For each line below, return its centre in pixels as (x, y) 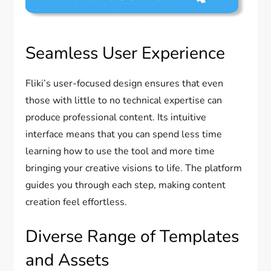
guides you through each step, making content (126, 185)
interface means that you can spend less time (124, 135)
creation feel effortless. (77, 202)
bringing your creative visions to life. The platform (134, 168)
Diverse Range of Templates (132, 237)
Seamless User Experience (126, 54)
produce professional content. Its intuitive (116, 118)
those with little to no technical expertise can (124, 101)
